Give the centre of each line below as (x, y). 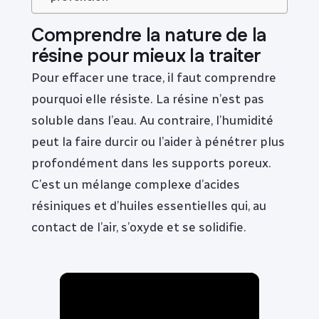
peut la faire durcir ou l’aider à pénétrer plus (158, 142)
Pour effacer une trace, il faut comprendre (154, 78)
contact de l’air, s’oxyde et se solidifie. (139, 227)
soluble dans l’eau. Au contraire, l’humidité (152, 120)
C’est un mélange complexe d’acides (136, 184)
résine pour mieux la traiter (146, 57)
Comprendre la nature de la (149, 36)
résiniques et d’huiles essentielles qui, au (149, 206)
